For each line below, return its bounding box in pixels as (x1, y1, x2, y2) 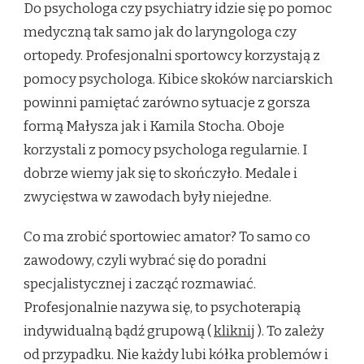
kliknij (214, 323, 255, 340)
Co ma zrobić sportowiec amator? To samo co (24, 228, 310, 246)
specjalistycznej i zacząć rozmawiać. (24, 275, 256, 293)
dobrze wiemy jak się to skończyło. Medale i (24, 165, 297, 183)
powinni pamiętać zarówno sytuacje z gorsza (24, 94, 310, 112)
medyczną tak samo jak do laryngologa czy (24, 24, 297, 41)
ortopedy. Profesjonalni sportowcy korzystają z (24, 47, 320, 65)
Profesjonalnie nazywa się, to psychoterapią (24, 299, 301, 317)
